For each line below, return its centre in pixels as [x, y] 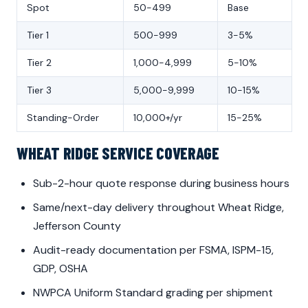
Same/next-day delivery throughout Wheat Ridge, [158, 208]
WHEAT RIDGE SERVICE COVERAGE [118, 153]
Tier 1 [38, 35]
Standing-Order [63, 118]
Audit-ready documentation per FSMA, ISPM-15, [153, 250]
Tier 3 [39, 90]
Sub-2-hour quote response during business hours [161, 184]
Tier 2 [39, 63]
